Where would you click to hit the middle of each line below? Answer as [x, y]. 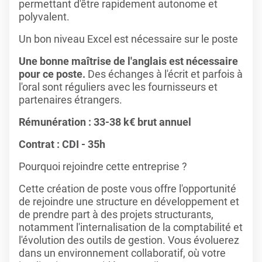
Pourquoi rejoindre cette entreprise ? [103, 166]
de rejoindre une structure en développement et [129, 201]
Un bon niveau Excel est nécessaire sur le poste [130, 39]
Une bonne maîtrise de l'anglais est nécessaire [128, 61]
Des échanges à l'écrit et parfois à [164, 74]
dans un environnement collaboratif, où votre [122, 253]
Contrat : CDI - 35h [62, 144]
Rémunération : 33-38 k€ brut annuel [105, 122]
